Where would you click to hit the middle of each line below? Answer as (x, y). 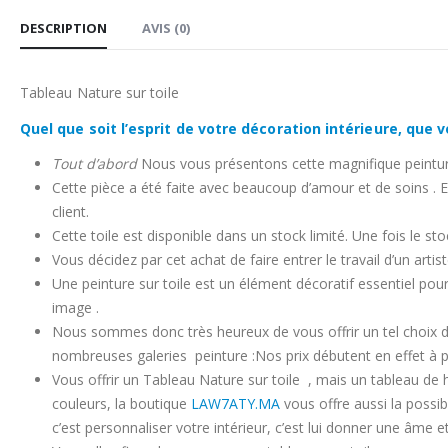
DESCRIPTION (63, 27)
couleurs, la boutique (121, 403)
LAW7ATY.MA (235, 403)
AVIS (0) (166, 27)
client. (70, 211)
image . (75, 307)
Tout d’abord (96, 163)
